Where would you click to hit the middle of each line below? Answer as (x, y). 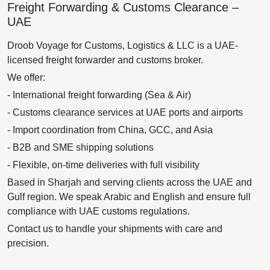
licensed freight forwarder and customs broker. (105, 60)
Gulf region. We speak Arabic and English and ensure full (129, 197)
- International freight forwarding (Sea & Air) (99, 95)
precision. (28, 243)
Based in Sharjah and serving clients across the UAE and (130, 183)
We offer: (26, 78)
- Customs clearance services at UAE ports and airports (125, 113)
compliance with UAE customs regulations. (99, 212)
